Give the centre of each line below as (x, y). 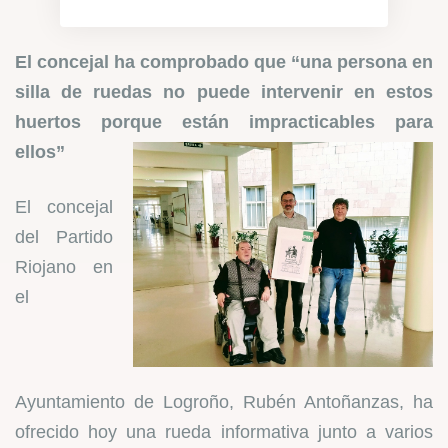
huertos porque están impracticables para (224, 122)
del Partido (64, 237)
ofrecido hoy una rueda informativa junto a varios (224, 432)
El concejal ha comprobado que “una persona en (224, 62)
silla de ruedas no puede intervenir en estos (224, 92)
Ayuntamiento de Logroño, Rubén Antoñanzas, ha (224, 402)
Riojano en (64, 267)
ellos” (47, 152)
